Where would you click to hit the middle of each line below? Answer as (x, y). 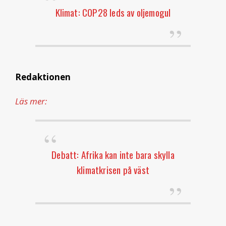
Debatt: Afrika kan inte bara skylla (113, 154)
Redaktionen (43, 77)
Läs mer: (31, 101)
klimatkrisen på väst (113, 169)
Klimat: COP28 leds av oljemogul (113, 12)
